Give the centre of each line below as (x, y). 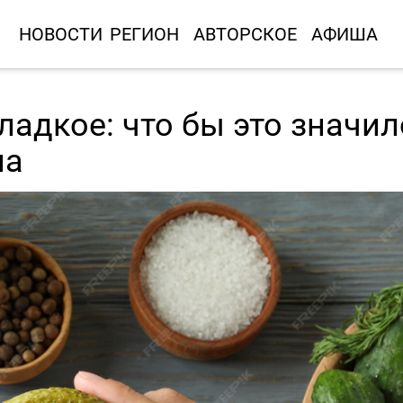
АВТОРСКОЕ (245, 34)
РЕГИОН (144, 34)
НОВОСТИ (60, 34)
